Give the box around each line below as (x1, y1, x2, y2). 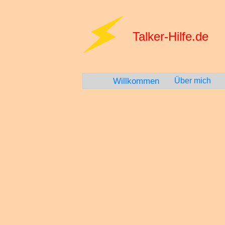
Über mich (174, 76, 211, 85)
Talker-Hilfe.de (132, 30, 208, 43)
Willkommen (113, 76, 159, 86)
